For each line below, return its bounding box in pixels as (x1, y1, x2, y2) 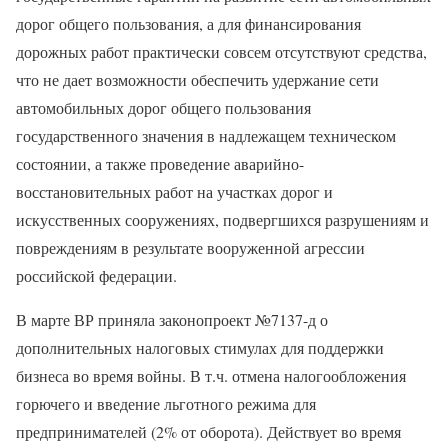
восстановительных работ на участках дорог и (16, 180, 333, 202)
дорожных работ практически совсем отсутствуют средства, (16, 40, 427, 62)
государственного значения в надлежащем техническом (16, 124, 396, 146)
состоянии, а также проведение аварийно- (16, 152, 304, 174)
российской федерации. (16, 264, 177, 286)
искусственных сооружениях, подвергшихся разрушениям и (16, 208, 429, 230)
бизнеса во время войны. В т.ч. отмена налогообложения (16, 364, 406, 386)
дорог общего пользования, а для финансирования (16, 12, 361, 34)
